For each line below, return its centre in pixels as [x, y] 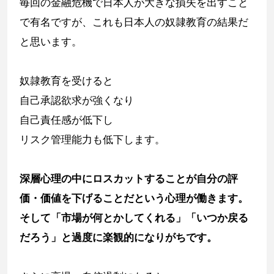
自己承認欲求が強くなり [77, 100]
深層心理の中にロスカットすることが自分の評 [129, 178]
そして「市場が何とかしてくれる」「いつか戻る [134, 217]
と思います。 [51, 41]
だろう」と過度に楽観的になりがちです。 [118, 237]
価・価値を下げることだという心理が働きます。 [134, 198]
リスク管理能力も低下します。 [92, 139]
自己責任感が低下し [66, 120]
